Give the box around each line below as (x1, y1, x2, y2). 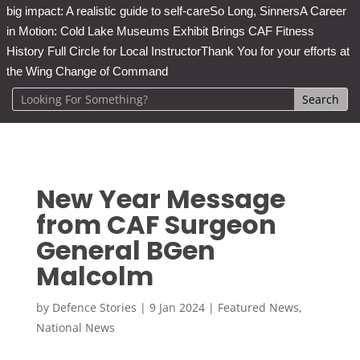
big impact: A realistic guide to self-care (6, 3, 210, 18)
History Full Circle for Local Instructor (6, 43, 201, 58)
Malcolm (35, 257, 153, 294)
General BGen (35, 231, 215, 268)
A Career (300, 3, 346, 18)
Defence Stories (51, 299, 137, 315)
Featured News (217, 299, 299, 315)
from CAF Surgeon (35, 206, 276, 243)
